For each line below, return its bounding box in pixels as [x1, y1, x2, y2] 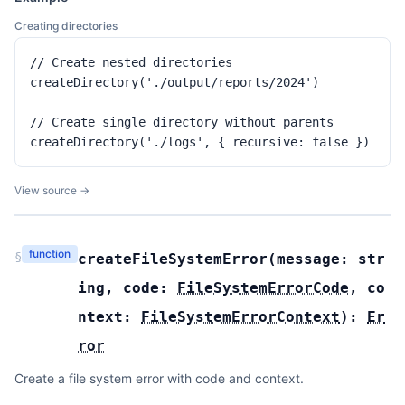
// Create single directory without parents [30, 115, 334, 129]
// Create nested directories [30, 55, 232, 70]
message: [277, 250, 358, 268]
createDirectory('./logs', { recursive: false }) [30, 135, 370, 149]
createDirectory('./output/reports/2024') [30, 75, 319, 89]
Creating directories [14, 19, 118, 33]
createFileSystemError [78, 250, 268, 268]
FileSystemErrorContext [141, 308, 340, 325]
